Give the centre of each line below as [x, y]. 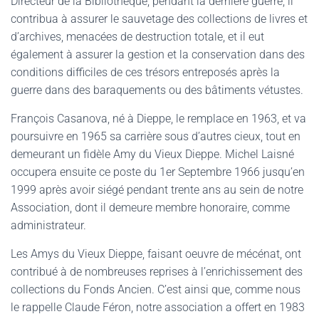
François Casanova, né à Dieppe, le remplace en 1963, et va [158, 119]
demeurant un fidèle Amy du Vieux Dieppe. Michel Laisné [152, 154]
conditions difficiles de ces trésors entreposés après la [145, 72]
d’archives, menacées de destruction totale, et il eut [137, 37]
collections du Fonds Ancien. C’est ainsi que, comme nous [156, 289]
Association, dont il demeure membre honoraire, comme [150, 208]
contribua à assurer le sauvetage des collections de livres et [159, 19]
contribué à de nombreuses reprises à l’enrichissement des [157, 272]
